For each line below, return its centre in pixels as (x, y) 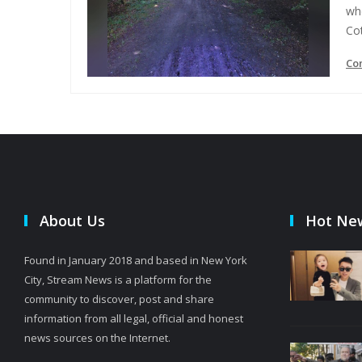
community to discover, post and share (119, 299)
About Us (72, 221)
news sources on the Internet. (97, 338)
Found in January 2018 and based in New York (136, 261)
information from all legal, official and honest (134, 319)
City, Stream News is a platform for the (118, 280)
